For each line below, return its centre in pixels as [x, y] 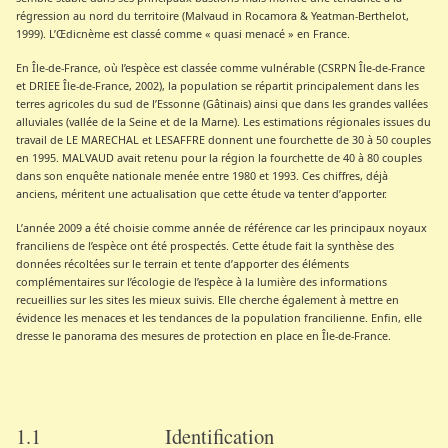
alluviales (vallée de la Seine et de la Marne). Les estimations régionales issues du [224, 122]
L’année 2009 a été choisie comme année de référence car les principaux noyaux [222, 228]
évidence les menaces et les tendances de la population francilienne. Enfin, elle [219, 318]
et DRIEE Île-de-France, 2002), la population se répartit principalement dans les [218, 86]
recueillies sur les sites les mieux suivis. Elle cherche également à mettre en [208, 300]
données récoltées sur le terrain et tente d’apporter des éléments [183, 264]
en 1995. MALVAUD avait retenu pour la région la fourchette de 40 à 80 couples [219, 158]
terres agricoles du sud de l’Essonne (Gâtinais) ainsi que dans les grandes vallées [222, 104]
